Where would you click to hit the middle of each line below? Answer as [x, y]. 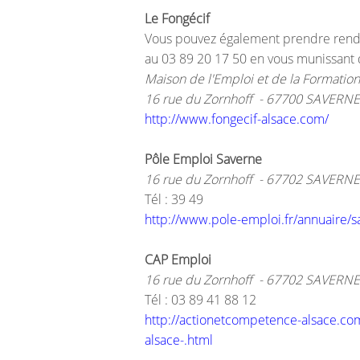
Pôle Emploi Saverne [205, 159]
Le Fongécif [177, 18]
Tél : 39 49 [176, 199]
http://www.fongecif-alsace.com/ [238, 119]
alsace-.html [180, 340]
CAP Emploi [178, 260]
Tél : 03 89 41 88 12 [202, 300]
